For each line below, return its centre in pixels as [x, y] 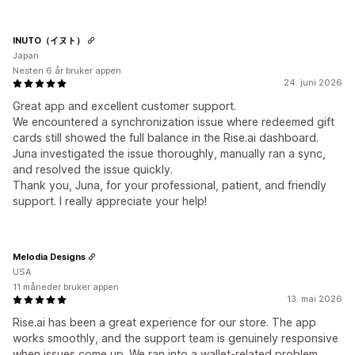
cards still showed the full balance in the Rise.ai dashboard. [166, 138]
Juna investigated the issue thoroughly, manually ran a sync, [169, 154]
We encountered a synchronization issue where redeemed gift [174, 122]
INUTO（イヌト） [49, 40]
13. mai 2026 [315, 299]
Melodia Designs [49, 256]
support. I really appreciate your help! [110, 201]
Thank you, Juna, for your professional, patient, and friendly [170, 185]
